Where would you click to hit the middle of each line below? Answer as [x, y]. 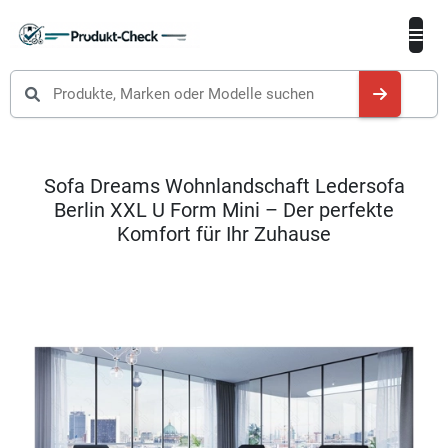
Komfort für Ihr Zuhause [224, 234]
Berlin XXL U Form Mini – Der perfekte [224, 210]
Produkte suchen [83, 81]
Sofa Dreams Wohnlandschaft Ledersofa [224, 186]
